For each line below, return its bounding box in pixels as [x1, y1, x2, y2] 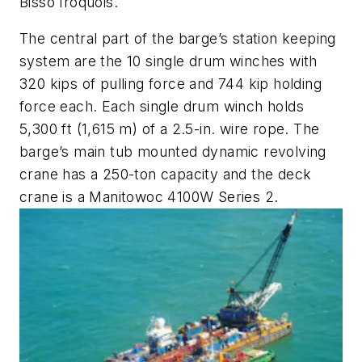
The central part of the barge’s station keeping [19, 30, 336, 48]
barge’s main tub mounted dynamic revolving [19, 143, 326, 161]
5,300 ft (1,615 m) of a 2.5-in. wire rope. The [19, 120, 320, 138]
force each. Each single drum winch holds [19, 98, 304, 116]
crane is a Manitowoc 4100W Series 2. [19, 188, 279, 206]
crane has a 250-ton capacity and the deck [19, 166, 312, 183]
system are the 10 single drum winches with [19, 53, 318, 70]
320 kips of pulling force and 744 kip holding [19, 75, 322, 93]
